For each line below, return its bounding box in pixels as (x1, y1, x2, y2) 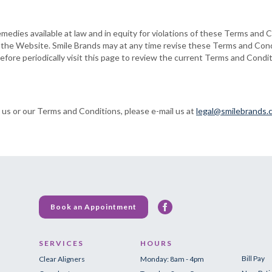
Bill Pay (242, 254, 265, 263)
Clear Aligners (39, 254, 85, 263)
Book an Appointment (50, 202, 137, 211)
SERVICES (39, 239, 84, 248)
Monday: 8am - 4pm (140, 254, 205, 263)
